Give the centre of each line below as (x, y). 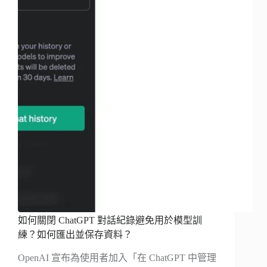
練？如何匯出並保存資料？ (75, 235)
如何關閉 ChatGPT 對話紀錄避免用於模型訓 (110, 221)
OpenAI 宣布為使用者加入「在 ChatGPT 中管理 (117, 258)
